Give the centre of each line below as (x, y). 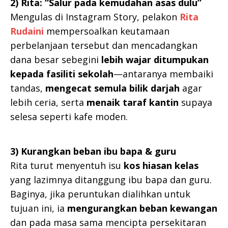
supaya (195, 103)
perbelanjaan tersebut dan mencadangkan (104, 46)
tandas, (28, 88)
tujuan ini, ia (39, 208)
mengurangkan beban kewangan (142, 208)
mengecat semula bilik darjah (112, 88)
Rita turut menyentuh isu (67, 166)
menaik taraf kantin (133, 103)
